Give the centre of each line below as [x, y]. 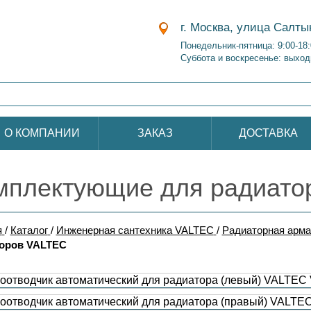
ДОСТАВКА [268, 133]
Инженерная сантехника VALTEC [135, 230]
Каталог [29, 230]
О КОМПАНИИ [42, 133]
